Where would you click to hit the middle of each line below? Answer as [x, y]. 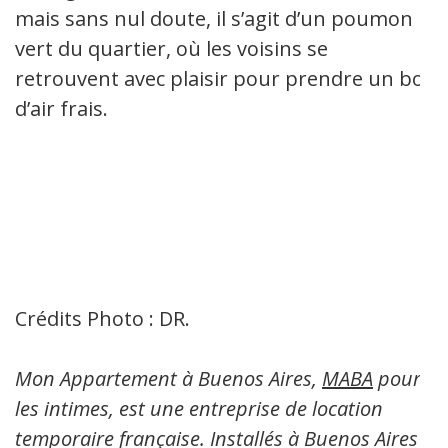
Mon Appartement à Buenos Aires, [168, 378]
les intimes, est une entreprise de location [199, 408]
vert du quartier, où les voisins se [171, 48]
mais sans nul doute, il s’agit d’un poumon [214, 18]
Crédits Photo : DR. [102, 318]
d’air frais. [61, 108]
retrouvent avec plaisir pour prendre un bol [222, 78]
